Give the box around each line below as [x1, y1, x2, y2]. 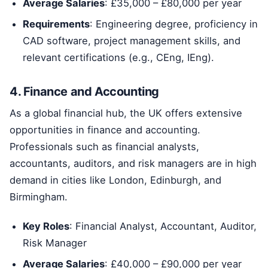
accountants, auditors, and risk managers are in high [10, 157, 257, 170]
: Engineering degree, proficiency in [90, 18, 258, 31]
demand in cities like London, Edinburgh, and [10, 174, 221, 187]
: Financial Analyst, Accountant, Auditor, [69, 220, 257, 232]
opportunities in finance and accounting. [10, 124, 200, 136]
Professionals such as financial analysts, [10, 141, 199, 153]
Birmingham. [10, 191, 68, 203]
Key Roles [23, 220, 70, 232]
